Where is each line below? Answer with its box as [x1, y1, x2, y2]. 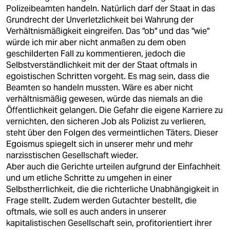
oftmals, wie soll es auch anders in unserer [6, 206, 166, 217]
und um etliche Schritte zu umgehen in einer [6, 172, 172, 183]
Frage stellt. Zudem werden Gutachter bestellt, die [6, 195, 197, 206]
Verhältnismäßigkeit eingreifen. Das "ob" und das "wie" [6, 26, 209, 36]
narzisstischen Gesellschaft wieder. [6, 150, 138, 161]
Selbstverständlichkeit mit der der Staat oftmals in [6, 60, 197, 70]
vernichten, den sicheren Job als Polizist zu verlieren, [6, 116, 206, 127]
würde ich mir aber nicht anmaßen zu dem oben [6, 37, 186, 48]
